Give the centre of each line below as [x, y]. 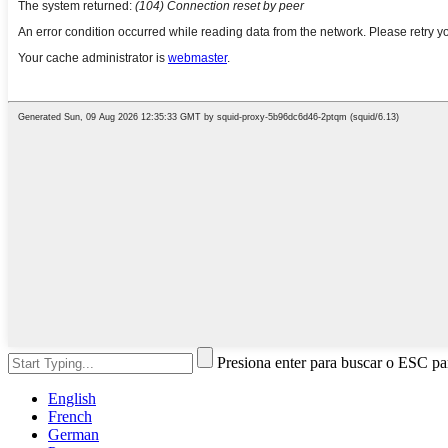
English [72, 399]
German [73, 435]
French [70, 417]
